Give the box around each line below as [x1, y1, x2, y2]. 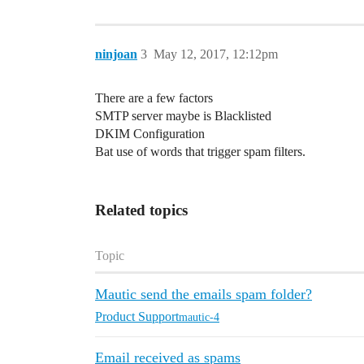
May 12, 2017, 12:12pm [154, 47, 278, 61]
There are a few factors [95, 91, 213, 105]
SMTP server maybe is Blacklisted [95, 109, 271, 123]
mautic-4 [179, 310, 219, 323]
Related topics [95, 201, 188, 219]
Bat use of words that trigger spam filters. [95, 145, 305, 158]
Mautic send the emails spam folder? [95, 286, 312, 302]
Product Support [95, 310, 179, 323]
